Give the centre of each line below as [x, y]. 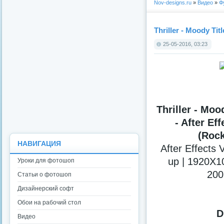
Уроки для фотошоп [46, 160]
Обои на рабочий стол [49, 202]
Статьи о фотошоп [44, 174]
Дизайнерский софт [46, 188]
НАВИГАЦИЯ [39, 144]
